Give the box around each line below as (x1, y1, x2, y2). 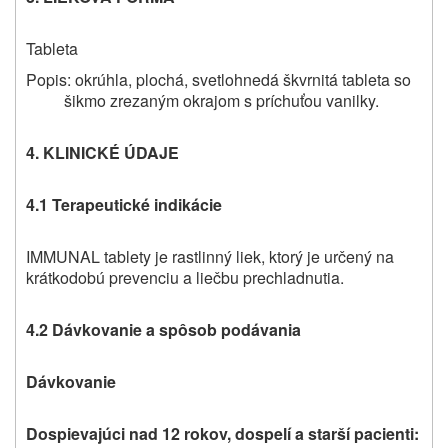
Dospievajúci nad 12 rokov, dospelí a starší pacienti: (26, 422, 419, 446)
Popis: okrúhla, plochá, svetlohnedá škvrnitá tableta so (26, 68, 411, 92)
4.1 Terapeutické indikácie (26, 193, 222, 217)
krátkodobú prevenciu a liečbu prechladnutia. (26, 266, 344, 290)
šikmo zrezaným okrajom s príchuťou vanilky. (63, 89, 379, 113)
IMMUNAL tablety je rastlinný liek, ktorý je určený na (26, 245, 394, 269)
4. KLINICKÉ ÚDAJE (26, 141, 179, 165)
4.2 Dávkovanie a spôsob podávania (26, 318, 301, 342)
